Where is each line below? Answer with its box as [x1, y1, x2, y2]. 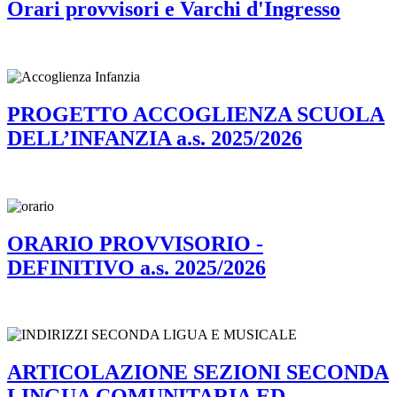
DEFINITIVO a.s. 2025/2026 [7, 255, 266, 279]
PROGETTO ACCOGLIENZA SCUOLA [7, 102, 385, 126]
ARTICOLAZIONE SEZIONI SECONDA [7, 361, 389, 385]
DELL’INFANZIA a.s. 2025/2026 [7, 126, 302, 150]
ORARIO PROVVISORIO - [7, 231, 263, 255]
